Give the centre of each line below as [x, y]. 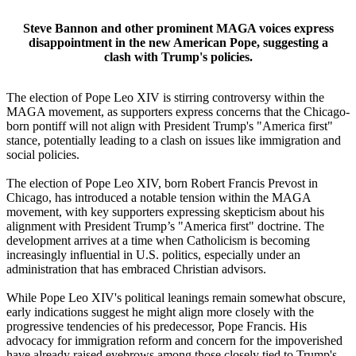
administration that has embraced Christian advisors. [136, 269]
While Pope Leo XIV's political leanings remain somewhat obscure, [176, 298]
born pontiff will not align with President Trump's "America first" [170, 126]
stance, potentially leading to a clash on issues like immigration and [174, 141]
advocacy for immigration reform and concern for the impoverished [174, 341]
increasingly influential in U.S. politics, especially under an [153, 255]
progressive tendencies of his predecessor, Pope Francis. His [157, 327]
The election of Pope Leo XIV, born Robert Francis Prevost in [162, 184]
